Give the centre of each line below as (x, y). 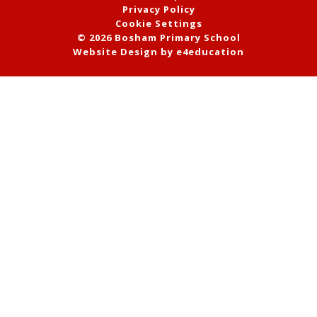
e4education (210, 51)
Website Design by (125, 51)
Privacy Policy (158, 9)
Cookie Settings (158, 23)
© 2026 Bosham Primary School (158, 37)
